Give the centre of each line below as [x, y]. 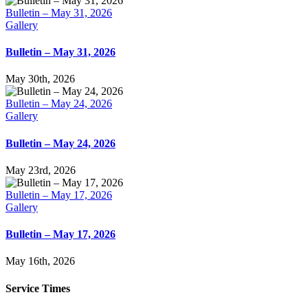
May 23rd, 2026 [41, 170]
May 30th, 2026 [40, 79]
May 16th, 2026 [40, 261]
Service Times [38, 288]
